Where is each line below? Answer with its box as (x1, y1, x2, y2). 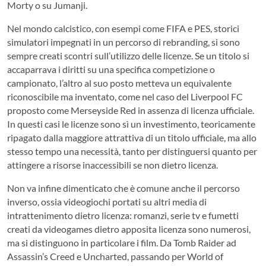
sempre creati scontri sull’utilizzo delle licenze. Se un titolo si (7, 49, 249, 61)
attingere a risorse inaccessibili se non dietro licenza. (7, 159, 218, 170)
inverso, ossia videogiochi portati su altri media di (7, 195, 207, 207)
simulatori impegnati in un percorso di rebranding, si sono (7, 36, 240, 47)
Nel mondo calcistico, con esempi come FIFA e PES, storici (7, 22, 239, 34)
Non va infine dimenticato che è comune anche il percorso (7, 182, 240, 194)
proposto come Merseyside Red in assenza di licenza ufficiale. (7, 104, 254, 116)
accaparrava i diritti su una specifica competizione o (7, 63, 215, 75)
